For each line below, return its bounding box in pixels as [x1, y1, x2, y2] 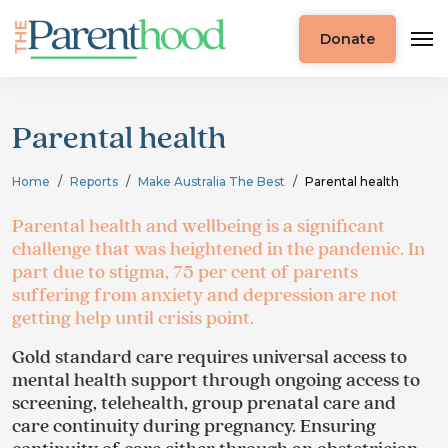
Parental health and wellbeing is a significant [12, 217, 385, 236]
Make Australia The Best [138, 174, 285, 189]
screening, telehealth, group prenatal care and [12, 394, 396, 413]
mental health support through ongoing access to [12, 371, 420, 390]
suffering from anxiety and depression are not [12, 286, 398, 305]
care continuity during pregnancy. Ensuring [12, 417, 376, 436]
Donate [320, 30, 375, 48]
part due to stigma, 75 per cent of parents [12, 263, 358, 282]
